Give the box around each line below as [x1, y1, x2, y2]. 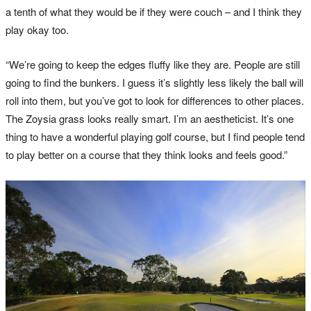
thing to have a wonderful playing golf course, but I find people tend [6, 129, 305, 144]
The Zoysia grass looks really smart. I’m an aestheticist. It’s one [6, 111, 294, 126]
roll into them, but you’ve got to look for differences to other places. [6, 93, 304, 108]
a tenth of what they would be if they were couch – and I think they [6, 4, 302, 19]
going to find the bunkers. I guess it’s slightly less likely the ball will [6, 75, 303, 90]
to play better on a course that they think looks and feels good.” [6, 147, 287, 162]
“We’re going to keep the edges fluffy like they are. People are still [6, 57, 300, 72]
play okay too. [6, 22, 69, 37]
